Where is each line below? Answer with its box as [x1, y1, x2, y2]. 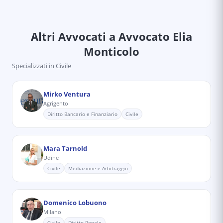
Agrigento [43, 100, 68, 107]
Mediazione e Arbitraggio [68, 165, 128, 172]
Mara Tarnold [43, 144, 87, 153]
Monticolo [84, 44, 139, 59]
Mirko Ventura [43, 90, 91, 99]
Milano [43, 208, 61, 216]
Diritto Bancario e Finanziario [47, 111, 117, 117]
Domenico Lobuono [43, 198, 107, 207]
